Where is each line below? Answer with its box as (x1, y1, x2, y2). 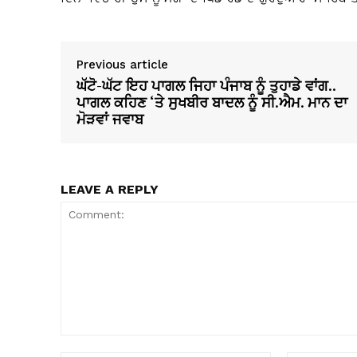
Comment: (60, 336, 113, 351)
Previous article (76, 57, 168, 73)
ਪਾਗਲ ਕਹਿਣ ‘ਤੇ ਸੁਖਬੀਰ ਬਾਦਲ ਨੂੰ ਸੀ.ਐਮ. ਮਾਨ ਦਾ (76, 92, 347, 112)
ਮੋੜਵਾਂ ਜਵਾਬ (76, 109, 143, 129)
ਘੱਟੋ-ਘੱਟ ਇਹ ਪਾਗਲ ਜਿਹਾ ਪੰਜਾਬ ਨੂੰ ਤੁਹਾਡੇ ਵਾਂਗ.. (76, 76, 335, 96)
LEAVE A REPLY (61, 182, 159, 198)
